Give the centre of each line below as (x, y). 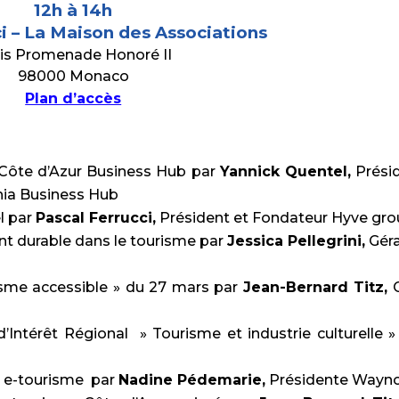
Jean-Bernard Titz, (315, 287)
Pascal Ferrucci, (96, 218)
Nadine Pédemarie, (192, 380)
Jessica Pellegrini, (296, 241)
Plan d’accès (73, 98)
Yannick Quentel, (285, 171)
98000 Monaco (73, 76)
